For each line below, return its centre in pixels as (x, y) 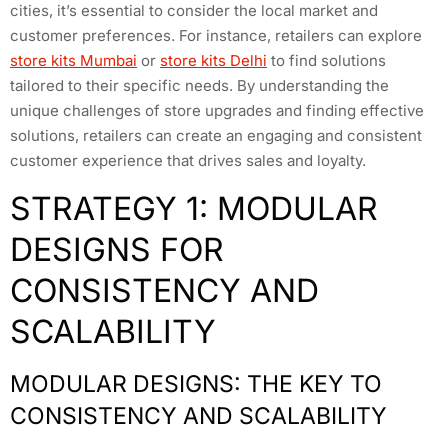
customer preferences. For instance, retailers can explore (216, 36)
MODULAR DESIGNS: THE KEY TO (196, 383)
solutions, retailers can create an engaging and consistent (216, 136)
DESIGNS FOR (117, 249)
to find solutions (326, 61)
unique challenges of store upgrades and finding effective (217, 111)
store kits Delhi (213, 61)
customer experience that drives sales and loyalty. (188, 161)
